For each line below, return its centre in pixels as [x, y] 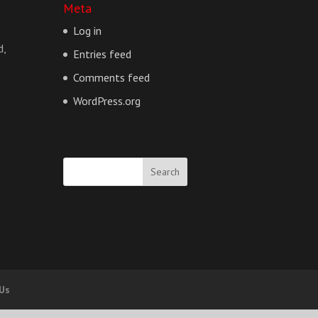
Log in [88, 30]
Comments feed [112, 77]
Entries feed [103, 54]
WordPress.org [107, 100]
